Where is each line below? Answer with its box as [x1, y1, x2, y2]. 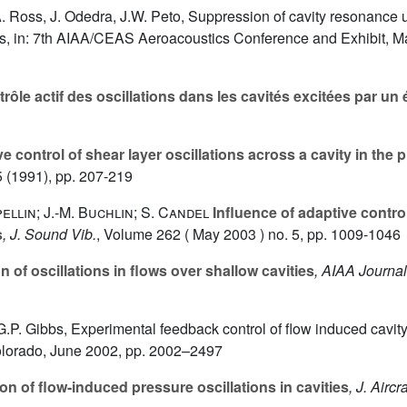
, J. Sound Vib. [3, 223, 96, 245]
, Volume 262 [96, 223, 181, 245]
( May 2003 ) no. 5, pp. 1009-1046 [181, 223, 401, 245]
